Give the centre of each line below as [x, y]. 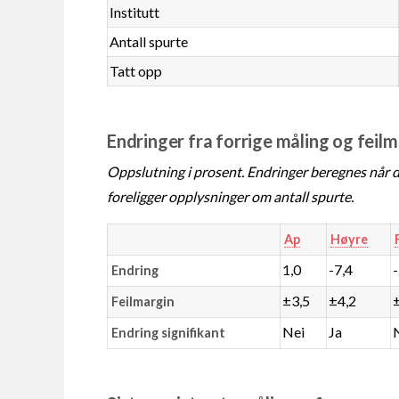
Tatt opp [136, 70]
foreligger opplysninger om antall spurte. [230, 196]
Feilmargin [142, 301]
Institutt [135, 12]
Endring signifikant [168, 332]
